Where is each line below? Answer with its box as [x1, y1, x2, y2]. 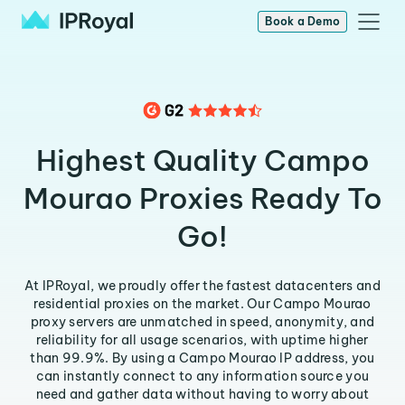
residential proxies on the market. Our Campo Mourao [33, 296, 372, 312]
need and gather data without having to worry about [35, 386, 370, 402]
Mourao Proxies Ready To [23, 180, 382, 216]
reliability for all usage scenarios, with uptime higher [36, 332, 369, 348]
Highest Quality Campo [35, 142, 370, 178]
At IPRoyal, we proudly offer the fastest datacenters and [24, 278, 381, 294]
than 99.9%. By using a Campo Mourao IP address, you [30, 350, 375, 366]
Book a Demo [265, 14, 340, 28]
